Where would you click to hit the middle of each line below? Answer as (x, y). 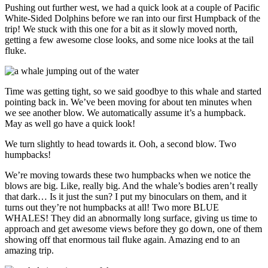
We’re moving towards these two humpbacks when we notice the (128, 175)
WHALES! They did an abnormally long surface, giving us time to (131, 218)
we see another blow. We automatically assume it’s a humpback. (125, 113)
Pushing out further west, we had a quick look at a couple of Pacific (132, 8)
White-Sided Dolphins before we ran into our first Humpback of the (133, 19)
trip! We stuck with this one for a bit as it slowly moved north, (121, 29)
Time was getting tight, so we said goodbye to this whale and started (133, 92)
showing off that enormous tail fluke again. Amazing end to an (122, 240)
